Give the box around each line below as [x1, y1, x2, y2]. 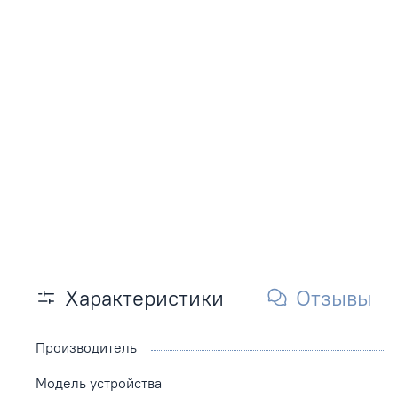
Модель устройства [36, 374, 162, 393]
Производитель [36, 338, 137, 357]
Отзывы [296, 284, 372, 312]
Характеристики [65, 284, 224, 312]
